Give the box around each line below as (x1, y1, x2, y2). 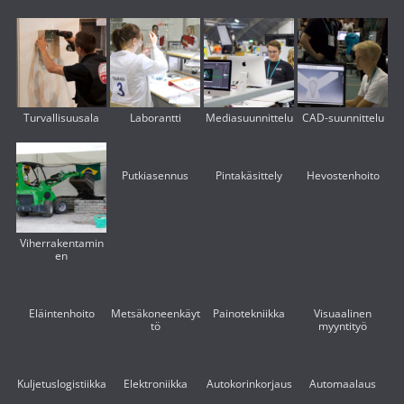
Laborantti (129, 110, 181, 126)
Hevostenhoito (306, 168, 380, 184)
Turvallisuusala (23, 110, 99, 126)
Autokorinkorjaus (206, 376, 292, 392)
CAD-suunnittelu (301, 110, 384, 126)
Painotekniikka (213, 306, 285, 322)
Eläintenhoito (28, 306, 95, 322)
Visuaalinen (314, 306, 372, 322)
